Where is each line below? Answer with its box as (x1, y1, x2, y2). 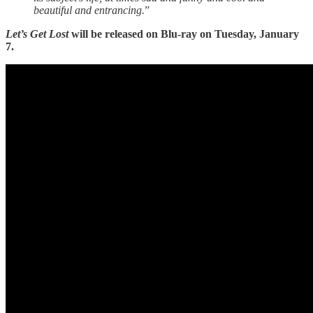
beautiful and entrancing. (34, 3, 145, 16)
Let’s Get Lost (6, 27, 71, 40)
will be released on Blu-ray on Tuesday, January (71, 27, 299, 40)
